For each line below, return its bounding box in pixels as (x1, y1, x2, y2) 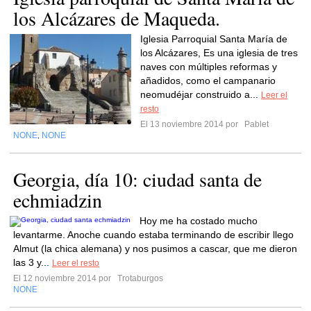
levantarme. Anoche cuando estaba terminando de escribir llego (13, 229, 294, 240)
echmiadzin (13, 187, 102, 213)
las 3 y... (13, 257, 52, 268)
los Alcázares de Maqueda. (13, 5, 220, 31)
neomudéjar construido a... (140, 89, 261, 100)
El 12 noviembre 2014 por (13, 274, 115, 283)
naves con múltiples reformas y (140, 61, 277, 72)
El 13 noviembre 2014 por (140, 119, 242, 129)
